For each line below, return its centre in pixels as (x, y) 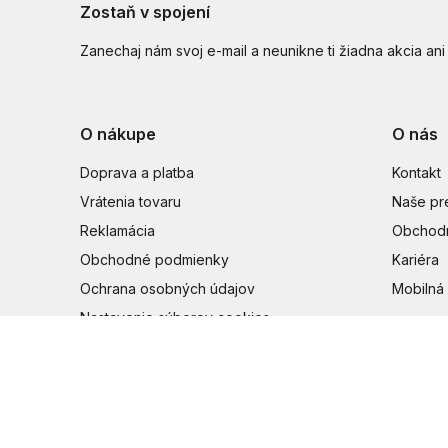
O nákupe (118, 134)
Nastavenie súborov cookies (175, 317)
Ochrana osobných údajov (167, 288)
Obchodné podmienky (154, 259)
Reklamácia (117, 230)
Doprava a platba (137, 172)
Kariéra (415, 259)
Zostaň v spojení (145, 12)
